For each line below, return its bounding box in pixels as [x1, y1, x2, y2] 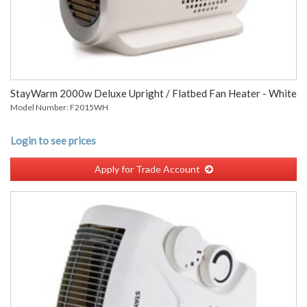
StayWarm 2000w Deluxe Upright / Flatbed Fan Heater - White [10, 87, 297, 99]
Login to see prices [10, 134, 96, 147]
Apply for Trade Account [94, 163, 200, 175]
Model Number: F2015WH [10, 102, 108, 112]
